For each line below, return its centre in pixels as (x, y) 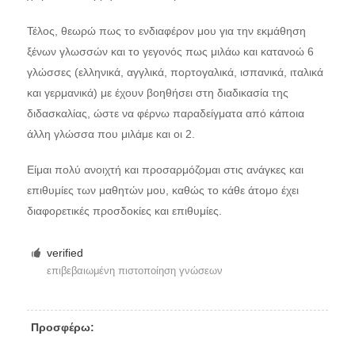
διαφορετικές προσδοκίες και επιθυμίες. (124, 211)
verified (65, 253)
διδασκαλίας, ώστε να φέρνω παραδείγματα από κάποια (165, 113)
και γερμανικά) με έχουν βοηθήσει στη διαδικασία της (157, 92)
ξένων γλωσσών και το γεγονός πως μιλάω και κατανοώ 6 (170, 51)
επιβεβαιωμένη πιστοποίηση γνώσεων (135, 271)
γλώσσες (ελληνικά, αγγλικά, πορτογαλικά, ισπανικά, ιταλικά (175, 72)
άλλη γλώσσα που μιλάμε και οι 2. (111, 134)
